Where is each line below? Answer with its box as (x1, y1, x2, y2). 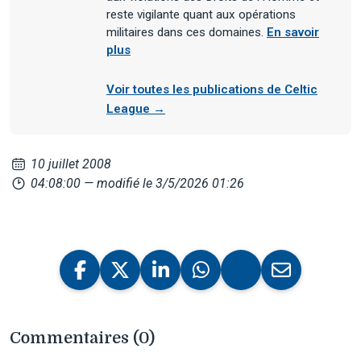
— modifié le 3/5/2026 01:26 (84, 176, 245, 192)
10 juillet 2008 (27, 156, 112, 172)
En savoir (267, 25, 319, 40)
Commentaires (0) (10, 329, 155, 348)
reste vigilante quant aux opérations (106, 7, 296, 23)
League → (106, 102, 165, 117)
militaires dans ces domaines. (106, 25, 267, 40)
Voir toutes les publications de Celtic (106, 82, 317, 98)
